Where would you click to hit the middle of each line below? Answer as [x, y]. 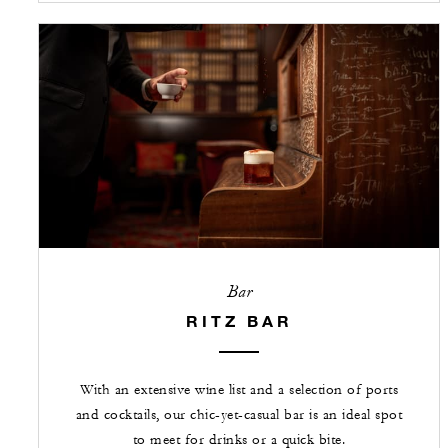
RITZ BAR [239, 321]
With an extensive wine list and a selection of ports [239, 390]
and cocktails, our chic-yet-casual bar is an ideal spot [239, 415]
